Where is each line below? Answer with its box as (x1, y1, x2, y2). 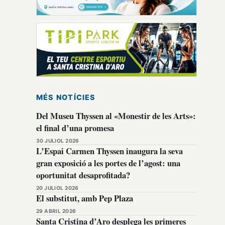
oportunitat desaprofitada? (36, 169, 130, 181)
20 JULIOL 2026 (36, 185, 79, 191)
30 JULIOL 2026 (36, 138, 79, 144)
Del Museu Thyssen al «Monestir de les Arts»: (36, 109, 196, 122)
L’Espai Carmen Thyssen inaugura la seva (36, 145, 183, 157)
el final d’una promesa (36, 122, 114, 134)
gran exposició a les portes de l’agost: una (36, 157, 180, 169)
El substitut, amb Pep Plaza (36, 192, 133, 204)
